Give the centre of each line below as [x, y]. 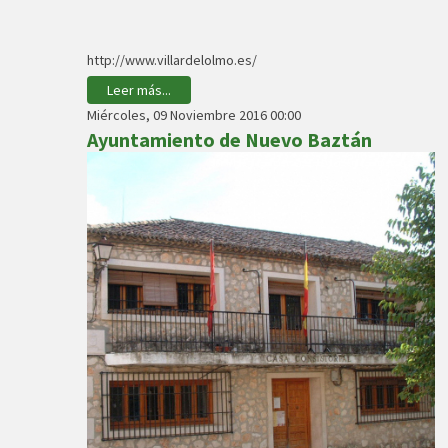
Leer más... [139, 90]
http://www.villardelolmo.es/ [172, 60]
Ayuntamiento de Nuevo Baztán [229, 140]
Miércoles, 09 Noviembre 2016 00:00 [194, 115]
